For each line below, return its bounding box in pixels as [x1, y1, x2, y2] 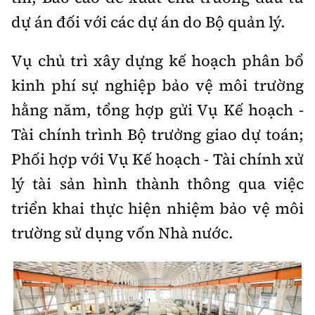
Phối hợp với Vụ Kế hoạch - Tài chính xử [11, 148, 304, 169]
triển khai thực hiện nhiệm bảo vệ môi [11, 198, 304, 219]
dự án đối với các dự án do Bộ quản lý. [11, 11, 285, 32]
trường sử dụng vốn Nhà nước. [11, 222, 233, 243]
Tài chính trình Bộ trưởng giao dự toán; [11, 124, 304, 145]
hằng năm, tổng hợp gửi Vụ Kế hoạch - [11, 99, 304, 120]
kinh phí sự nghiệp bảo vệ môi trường [11, 75, 304, 96]
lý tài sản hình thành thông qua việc [11, 173, 304, 194]
